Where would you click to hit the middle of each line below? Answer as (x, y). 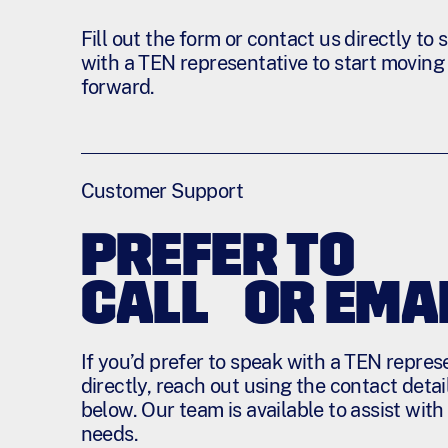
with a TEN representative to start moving (262, 63)
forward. (117, 87)
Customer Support (162, 190)
